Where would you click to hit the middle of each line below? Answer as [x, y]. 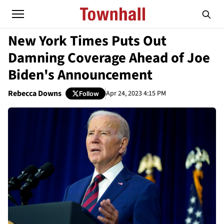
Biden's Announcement [80, 75]
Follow [89, 93]
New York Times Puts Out [87, 41]
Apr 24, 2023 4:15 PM [136, 93]
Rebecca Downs [35, 93]
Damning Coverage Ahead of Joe [109, 58]
